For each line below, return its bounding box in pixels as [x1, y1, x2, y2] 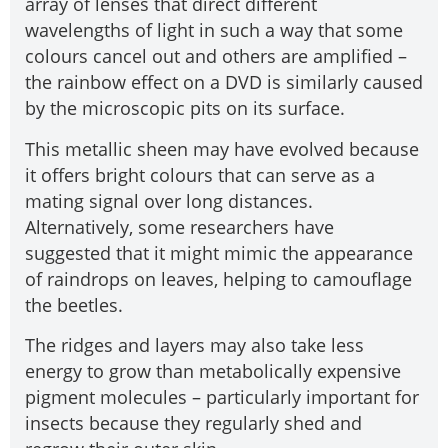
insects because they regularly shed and [25, 411, 362, 436]
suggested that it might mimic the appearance [25, 240, 413, 265]
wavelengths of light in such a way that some [25, 18, 403, 43]
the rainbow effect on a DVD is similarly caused [25, 70, 423, 95]
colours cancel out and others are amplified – [25, 44, 407, 69]
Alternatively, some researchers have [25, 214, 334, 239]
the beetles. [25, 292, 123, 317]
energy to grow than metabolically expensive [25, 359, 401, 384]
